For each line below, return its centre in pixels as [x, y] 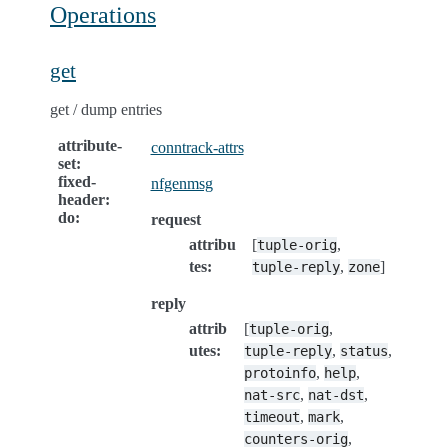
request [175, 219]
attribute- [90, 145]
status [363, 350]
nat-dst [335, 394]
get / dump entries [106, 109]
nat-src [271, 394]
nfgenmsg [181, 183]
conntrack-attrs [197, 147]
